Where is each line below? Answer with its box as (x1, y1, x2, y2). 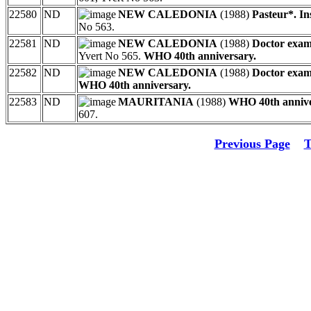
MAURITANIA (118, 95, 194, 108)
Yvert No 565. (78, 49, 144, 62)
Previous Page (214, 136, 290, 151)
